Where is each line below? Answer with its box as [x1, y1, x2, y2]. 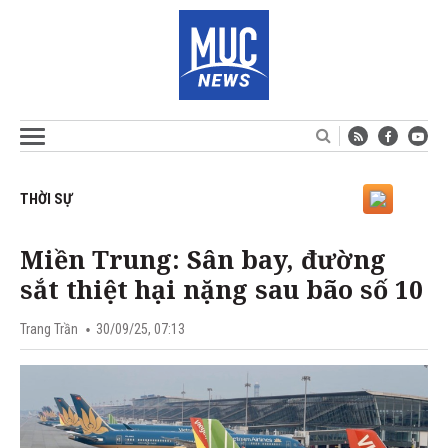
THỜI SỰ [20, 190, 72, 208]
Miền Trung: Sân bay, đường [20, 242, 386, 276]
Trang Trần [20, 321, 78, 337]
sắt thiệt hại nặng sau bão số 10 [20, 272, 423, 306]
